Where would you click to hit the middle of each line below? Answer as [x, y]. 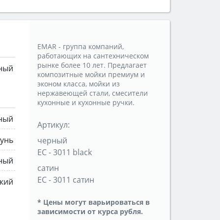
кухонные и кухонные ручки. [86, 103]
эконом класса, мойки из [79, 84]
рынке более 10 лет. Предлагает [92, 65]
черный [52, 141]
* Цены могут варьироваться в [94, 202]
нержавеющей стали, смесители [93, 93]
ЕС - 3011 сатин [66, 180]
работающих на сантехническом [93, 56]
